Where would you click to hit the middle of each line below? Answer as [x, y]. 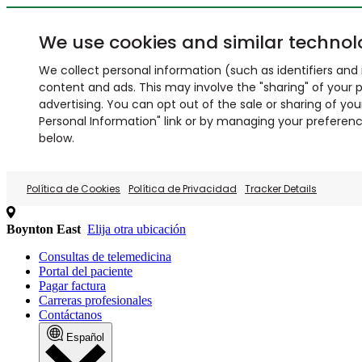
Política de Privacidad [183, 189]
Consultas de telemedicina [105, 257]
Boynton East [44, 229]
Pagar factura [72, 286]
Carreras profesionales [95, 300]
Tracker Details [281, 189]
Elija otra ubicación [137, 229]
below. [57, 138]
